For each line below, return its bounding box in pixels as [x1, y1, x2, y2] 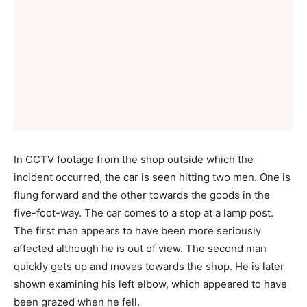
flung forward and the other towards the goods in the [14, 188, 270, 201]
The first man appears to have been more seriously [14, 224, 261, 237]
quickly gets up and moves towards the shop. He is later [14, 260, 284, 273]
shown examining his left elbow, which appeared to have [14, 278, 287, 291]
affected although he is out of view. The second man [14, 242, 267, 255]
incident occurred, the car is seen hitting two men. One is [14, 171, 291, 184]
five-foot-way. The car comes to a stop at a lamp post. [14, 206, 273, 219]
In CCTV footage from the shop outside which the [14, 153, 254, 166]
